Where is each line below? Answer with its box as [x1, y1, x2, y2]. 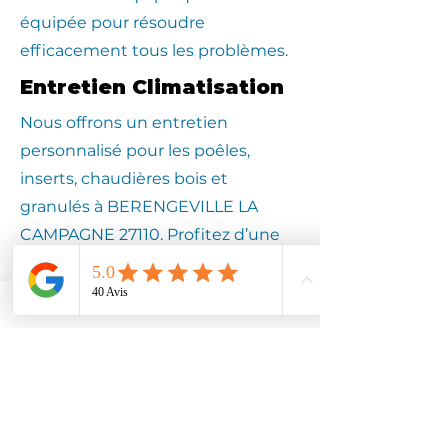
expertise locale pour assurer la [20, 253, 266, 272]
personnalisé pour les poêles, [20, 141, 250, 160]
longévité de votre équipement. [20, 281, 276, 300]
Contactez [77, 404, 243, 441]
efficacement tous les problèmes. [20, 41, 288, 60]
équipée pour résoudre [20, 13, 205, 32]
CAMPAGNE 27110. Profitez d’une [20, 225, 280, 244]
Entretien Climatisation [20, 75, 290, 99]
